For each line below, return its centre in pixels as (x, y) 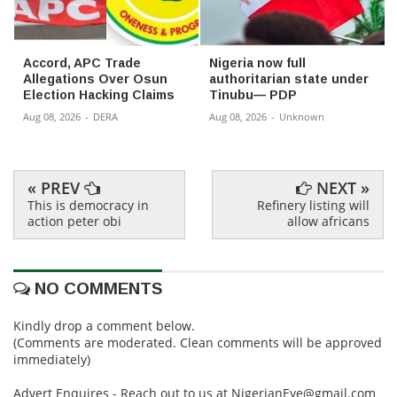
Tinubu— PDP (253, 95)
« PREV (56, 188)
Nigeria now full (257, 63)
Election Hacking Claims (99, 95)
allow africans (328, 222)
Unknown (302, 117)
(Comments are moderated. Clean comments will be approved (198, 343)
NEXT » (341, 188)
